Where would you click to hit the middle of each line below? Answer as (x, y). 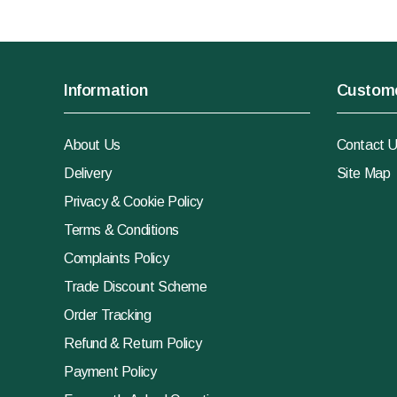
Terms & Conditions (121, 230)
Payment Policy (110, 372)
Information (106, 90)
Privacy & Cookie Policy (133, 202)
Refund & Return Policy (133, 343)
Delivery (88, 173)
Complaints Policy (117, 258)
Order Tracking (108, 315)
